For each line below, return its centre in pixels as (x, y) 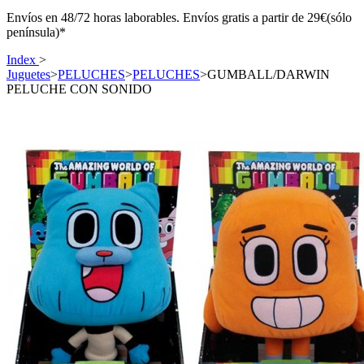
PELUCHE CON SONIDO (79, 89)
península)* (36, 32)
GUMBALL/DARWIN (269, 74)
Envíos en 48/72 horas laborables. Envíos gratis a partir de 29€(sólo (179, 17)
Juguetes (28, 74)
